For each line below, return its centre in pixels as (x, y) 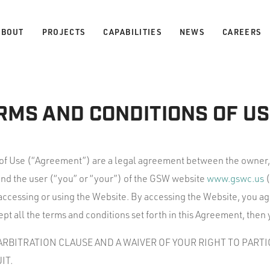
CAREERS (242, 32)
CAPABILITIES (132, 32)
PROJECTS (64, 32)
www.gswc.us (235, 178)
